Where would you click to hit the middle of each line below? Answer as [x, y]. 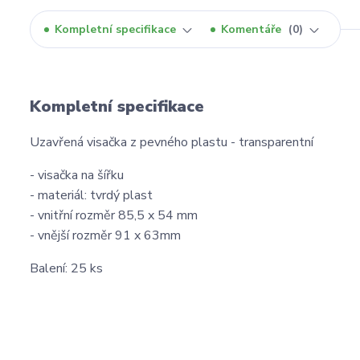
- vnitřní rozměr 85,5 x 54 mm [114, 216]
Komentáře [253, 30]
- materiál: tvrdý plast [91, 196]
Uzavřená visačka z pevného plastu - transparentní [172, 143]
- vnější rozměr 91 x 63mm [105, 236]
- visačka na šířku [77, 176]
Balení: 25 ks [66, 269]
